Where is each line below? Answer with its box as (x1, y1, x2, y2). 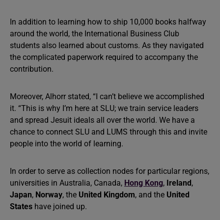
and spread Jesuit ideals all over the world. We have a (10, 115, 195, 125)
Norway (35, 190, 62, 199)
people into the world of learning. (10, 139, 123, 148)
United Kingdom (79, 190, 135, 199)
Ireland (166, 178, 192, 188)
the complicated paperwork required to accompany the (10, 53, 198, 62)
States (10, 202, 32, 211)
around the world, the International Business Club (10, 29, 179, 38)
